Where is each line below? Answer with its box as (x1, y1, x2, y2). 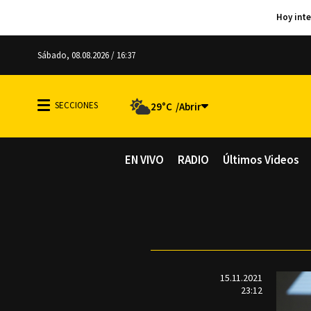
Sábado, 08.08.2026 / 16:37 (37, 49, 135, 61)
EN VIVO (125, 152, 164, 167)
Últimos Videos (223, 152, 299, 167)
